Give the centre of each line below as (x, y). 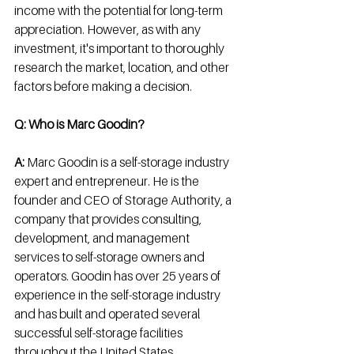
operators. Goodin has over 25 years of (119, 276)
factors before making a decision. (103, 86)
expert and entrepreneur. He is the (108, 181)
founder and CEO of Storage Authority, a (124, 200)
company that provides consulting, (109, 219)
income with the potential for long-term (120, 10)
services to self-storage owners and (111, 257)
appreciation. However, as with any (109, 29)
